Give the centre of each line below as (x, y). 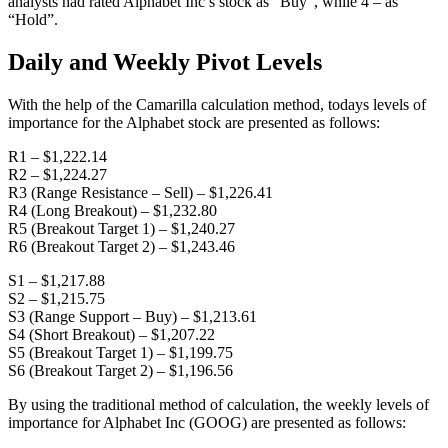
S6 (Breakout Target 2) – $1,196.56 (120, 370)
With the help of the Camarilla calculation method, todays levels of (217, 104)
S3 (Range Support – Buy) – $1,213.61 (132, 316)
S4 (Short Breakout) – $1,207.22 (111, 334)
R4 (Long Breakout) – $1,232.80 (112, 210)
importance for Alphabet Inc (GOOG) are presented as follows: (207, 422)
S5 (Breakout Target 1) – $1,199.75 (120, 352)
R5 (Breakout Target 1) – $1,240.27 (121, 228)
